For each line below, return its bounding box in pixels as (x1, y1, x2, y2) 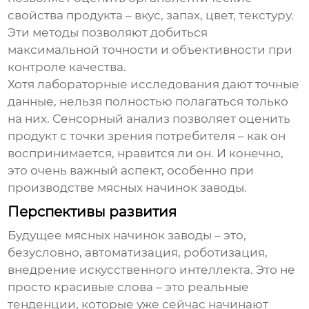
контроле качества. (8, 60, 127, 74)
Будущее (8, 228, 66, 243)
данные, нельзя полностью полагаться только (8, 94, 289, 109)
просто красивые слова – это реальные (8, 280, 250, 295)
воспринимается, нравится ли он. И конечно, (8, 146, 284, 161)
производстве (8, 181, 98, 195)
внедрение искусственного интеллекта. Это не (8, 263, 296, 277)
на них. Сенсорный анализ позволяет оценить (8, 112, 291, 126)
